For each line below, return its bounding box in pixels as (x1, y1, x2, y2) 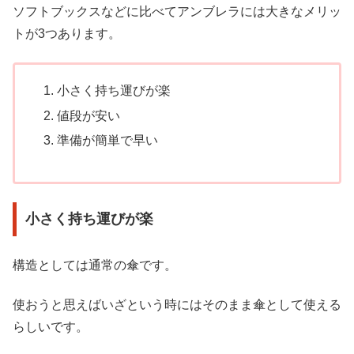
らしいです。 (13, 320, 88, 334)
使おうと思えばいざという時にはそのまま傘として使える (13, 298, 341, 312)
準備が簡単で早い (57, 133, 159, 147)
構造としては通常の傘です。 (13, 258, 177, 272)
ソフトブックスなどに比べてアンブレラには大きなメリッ (13, 4, 341, 18)
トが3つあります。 (13, 26, 121, 40)
